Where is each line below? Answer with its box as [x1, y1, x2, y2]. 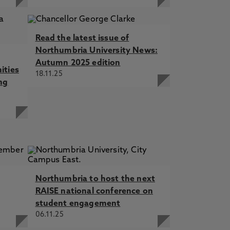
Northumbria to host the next [35, 175, 155, 183]
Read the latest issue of [35, 34, 129, 43]
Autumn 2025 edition [35, 59, 121, 67]
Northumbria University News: [35, 47, 158, 55]
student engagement [35, 200, 121, 208]
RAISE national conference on [35, 187, 153, 196]
